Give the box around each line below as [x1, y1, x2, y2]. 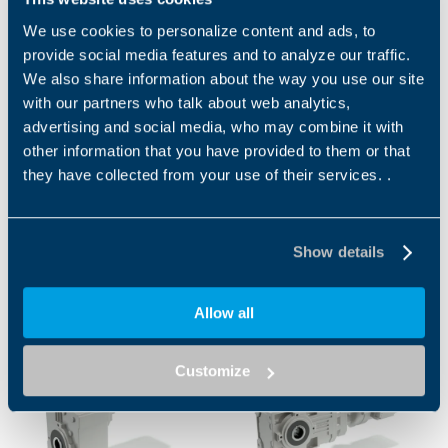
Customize [175, 362, 251, 380]
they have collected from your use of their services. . [23, 165, 391, 183]
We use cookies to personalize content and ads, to [23, 21, 376, 39]
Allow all [194, 303, 254, 321]
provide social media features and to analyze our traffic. [23, 45, 411, 63]
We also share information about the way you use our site [23, 69, 424, 87]
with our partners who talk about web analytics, [23, 93, 351, 111]
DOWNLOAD [187, 129, 277, 149]
